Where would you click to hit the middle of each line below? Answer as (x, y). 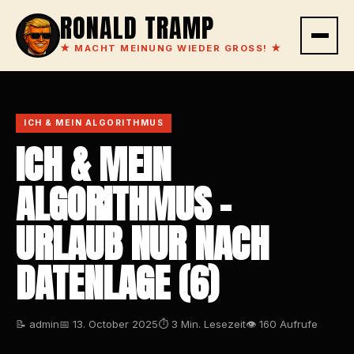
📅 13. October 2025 (109, 324)
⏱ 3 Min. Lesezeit (202, 324)
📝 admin (38, 324)
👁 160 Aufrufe (282, 324)
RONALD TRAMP (137, 28)
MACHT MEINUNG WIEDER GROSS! (171, 48)
